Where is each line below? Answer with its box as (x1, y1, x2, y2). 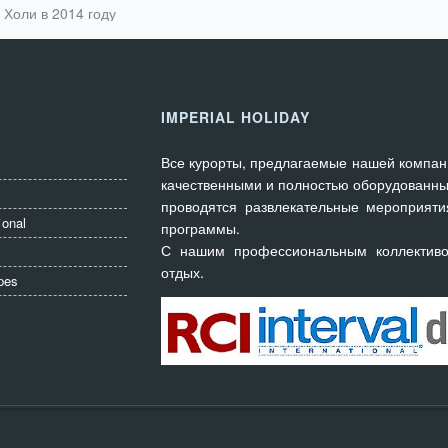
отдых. (161, 262, 204, 282)
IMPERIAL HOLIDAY (161, 107, 310, 127)
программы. (161, 218, 240, 238)
